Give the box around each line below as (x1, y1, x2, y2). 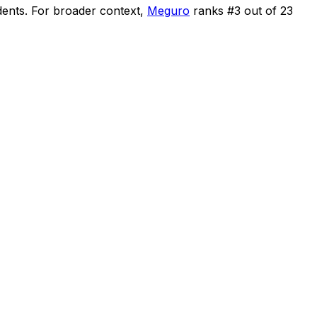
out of (241, 3, 280, 18)
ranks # (193, 3, 234, 18)
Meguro (147, 3, 190, 18)
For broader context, (31, 3, 144, 18)
